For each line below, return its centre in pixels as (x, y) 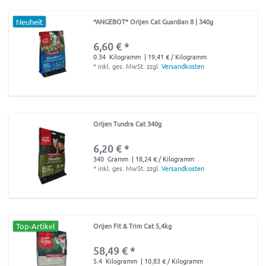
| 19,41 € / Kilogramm (175, 56)
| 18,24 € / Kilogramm (162, 159)
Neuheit (30, 21)
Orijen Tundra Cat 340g (128, 124)
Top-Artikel (36, 226)
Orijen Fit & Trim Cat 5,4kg (133, 226)
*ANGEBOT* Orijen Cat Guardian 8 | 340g (153, 21)
